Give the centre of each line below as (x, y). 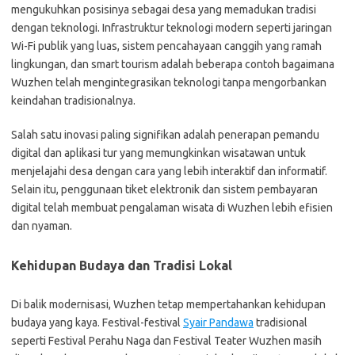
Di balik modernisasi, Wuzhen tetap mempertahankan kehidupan (168, 304)
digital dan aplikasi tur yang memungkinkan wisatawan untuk (158, 153)
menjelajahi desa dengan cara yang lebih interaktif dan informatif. (169, 171)
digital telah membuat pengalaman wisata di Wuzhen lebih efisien (172, 208)
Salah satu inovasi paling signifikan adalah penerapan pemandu (165, 135)
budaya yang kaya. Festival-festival (97, 323)
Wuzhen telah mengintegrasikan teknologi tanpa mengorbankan (169, 82)
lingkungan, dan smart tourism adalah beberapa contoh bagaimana (173, 64)
